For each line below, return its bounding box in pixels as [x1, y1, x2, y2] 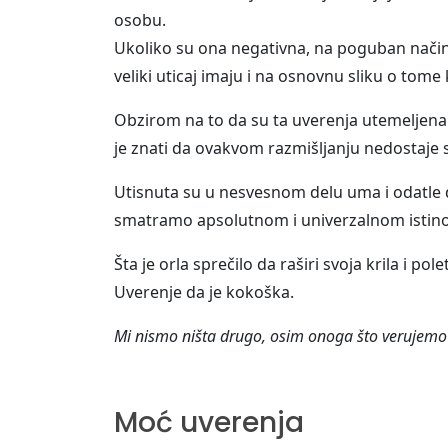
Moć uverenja [114, 403, 304, 443]
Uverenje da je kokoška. [114, 281, 294, 304]
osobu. [114, 9, 166, 32]
